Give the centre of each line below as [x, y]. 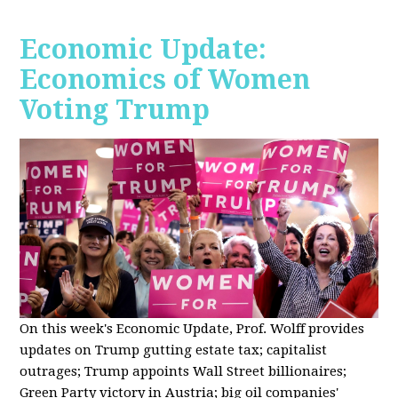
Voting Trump [115, 110]
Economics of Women [165, 80]
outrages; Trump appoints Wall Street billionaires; [183, 371]
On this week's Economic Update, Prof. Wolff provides [192, 328]
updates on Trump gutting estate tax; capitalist [174, 350]
